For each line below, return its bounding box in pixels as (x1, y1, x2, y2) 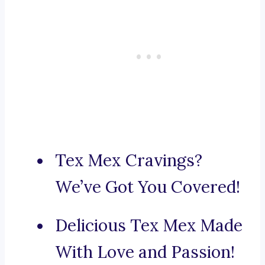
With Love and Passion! (55, 241, 235, 263)
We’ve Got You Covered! (55, 176, 240, 198)
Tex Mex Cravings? (55, 150, 202, 172)
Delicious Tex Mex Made (55, 215, 243, 237)
